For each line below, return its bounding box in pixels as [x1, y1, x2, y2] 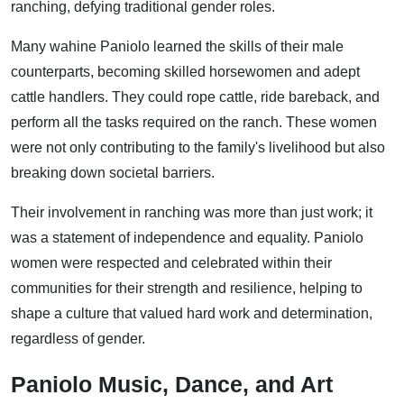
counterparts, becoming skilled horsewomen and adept [11, 63, 360, 79]
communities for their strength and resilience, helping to [11, 280, 363, 296]
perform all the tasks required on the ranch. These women [11, 114, 377, 130]
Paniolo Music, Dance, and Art [11, 371, 333, 397]
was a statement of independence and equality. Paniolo [11, 229, 363, 245]
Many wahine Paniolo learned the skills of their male [11, 38, 344, 54]
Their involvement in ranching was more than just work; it [11, 204, 372, 220]
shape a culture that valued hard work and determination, [11, 305, 372, 321]
